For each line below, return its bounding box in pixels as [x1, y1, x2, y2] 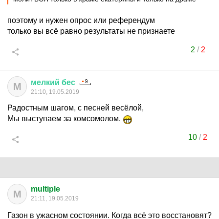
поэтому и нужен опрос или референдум [7, 16, 155, 24]
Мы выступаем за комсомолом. [7, 114, 123, 123]
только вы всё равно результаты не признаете [7, 27, 175, 35]
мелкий [31, 78, 60, 87]
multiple [31, 185, 60, 193]
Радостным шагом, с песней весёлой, [7, 104, 144, 112]
